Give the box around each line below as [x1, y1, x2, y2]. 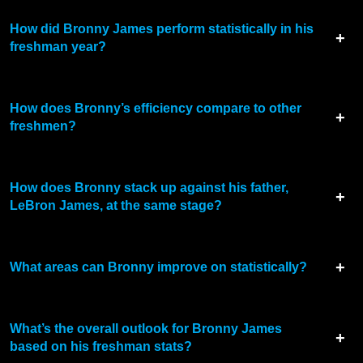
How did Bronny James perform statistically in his [10, 22, 314, 36]
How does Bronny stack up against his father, [10, 181, 288, 195]
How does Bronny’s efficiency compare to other [10, 101, 301, 116]
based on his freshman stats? [10, 340, 192, 354]
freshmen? [10, 119, 76, 134]
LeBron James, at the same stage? [10, 199, 222, 213]
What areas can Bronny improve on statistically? [10, 260, 307, 275]
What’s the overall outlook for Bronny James [10, 322, 282, 336]
